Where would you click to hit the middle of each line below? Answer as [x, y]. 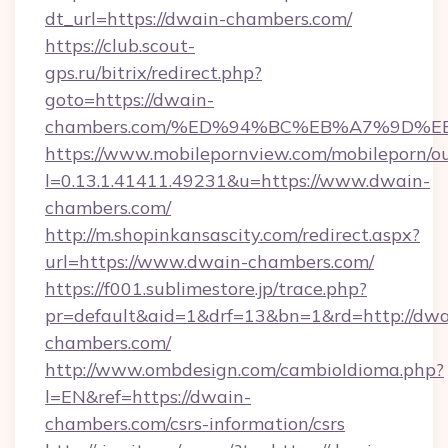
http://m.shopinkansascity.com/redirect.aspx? [232, 234]
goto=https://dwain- [129, 99]
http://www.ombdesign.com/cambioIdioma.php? [244, 369]
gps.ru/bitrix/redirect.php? [153, 72]
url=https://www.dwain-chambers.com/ [209, 261]
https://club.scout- [120, 45]
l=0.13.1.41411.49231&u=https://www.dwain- [237, 180]
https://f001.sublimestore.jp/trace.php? [206, 288]
